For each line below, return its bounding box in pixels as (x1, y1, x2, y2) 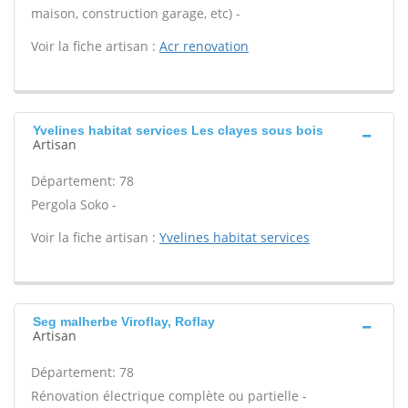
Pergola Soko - (31, 196, 117, 213)
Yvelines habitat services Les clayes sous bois (33, 123, 323, 138)
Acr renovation (159, 37, 249, 55)
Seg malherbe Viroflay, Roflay (33, 314, 215, 329)
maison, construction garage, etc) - (31, 5, 240, 22)
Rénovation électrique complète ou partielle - (31, 387, 307, 404)
